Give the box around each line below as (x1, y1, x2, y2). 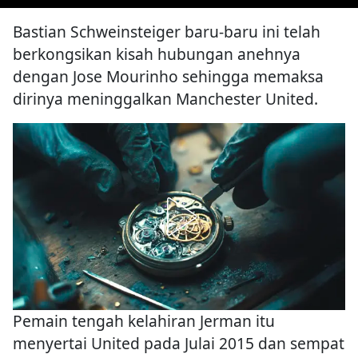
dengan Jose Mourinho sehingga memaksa (13, 66, 324, 88)
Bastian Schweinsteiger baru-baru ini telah (13, 21, 320, 43)
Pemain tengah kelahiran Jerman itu (13, 310, 275, 332)
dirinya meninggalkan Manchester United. (13, 88, 318, 110)
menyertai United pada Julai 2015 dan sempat (13, 332, 344, 355)
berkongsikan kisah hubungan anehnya (13, 43, 300, 66)
